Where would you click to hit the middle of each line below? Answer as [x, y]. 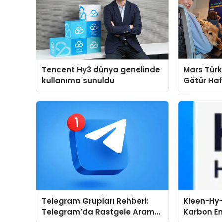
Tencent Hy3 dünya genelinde [101, 70]
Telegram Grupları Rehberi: [95, 201]
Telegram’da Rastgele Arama [101, 212]
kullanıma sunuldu [78, 81]
